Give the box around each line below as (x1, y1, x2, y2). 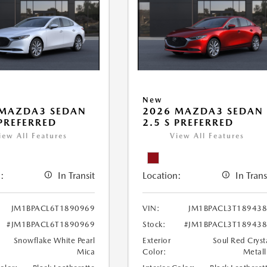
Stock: (142, 220, 166, 229)
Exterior (142, 236, 171, 246)
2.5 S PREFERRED (142, 117, 234, 129)
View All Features (170, 132, 245, 141)
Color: (142, 247, 167, 257)
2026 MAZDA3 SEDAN (142, 105, 264, 117)
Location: (142, 170, 182, 182)
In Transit (58, 170, 95, 182)
